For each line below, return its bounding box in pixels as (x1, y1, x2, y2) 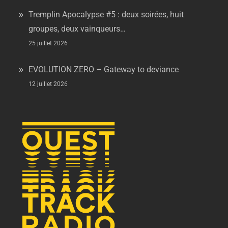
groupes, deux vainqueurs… (28, 24, 126, 34)
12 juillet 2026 (28, 80, 68, 88)
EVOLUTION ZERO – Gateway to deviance (28, 65, 179, 74)
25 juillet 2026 (28, 40, 68, 47)
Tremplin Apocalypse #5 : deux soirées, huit (28, 10, 184, 19)
